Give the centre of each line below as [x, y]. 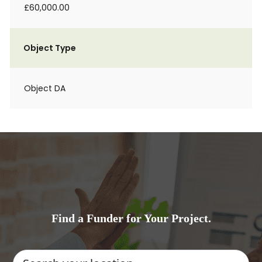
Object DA [45, 88]
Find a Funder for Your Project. [131, 218]
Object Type [50, 48]
